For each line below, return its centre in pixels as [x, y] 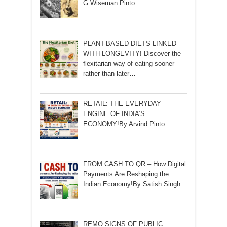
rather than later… [109, 73]
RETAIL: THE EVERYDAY [122, 103]
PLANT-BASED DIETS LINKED [129, 43]
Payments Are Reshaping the [126, 174]
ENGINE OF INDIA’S [114, 113]
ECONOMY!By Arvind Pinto [124, 124]
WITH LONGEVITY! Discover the [132, 53]
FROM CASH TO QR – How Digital [134, 164]
